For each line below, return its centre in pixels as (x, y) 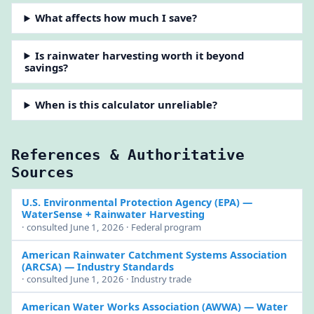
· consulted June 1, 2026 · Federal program (111, 227)
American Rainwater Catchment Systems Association (154, 254)
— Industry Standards (117, 266)
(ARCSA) (41, 266)
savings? (46, 67)
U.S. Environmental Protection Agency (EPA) (130, 203)
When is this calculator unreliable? (127, 105)
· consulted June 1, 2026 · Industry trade (106, 279)
